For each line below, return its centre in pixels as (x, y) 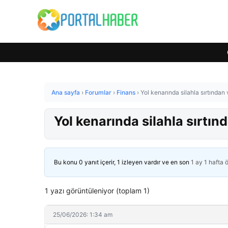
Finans (126, 92)
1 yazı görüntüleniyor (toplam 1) (97, 191)
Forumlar (98, 92)
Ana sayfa (66, 92)
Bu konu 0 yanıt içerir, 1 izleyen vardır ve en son (122, 162)
